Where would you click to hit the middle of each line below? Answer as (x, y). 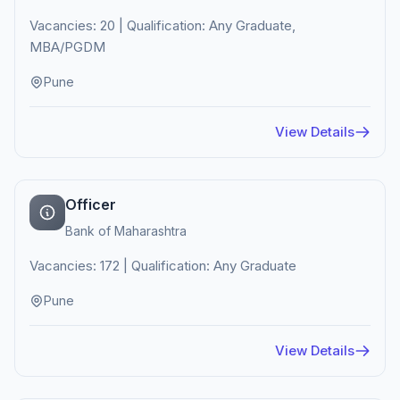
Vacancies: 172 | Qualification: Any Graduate (163, 266)
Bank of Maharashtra (126, 231)
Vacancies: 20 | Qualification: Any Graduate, (162, 25)
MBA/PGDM (67, 47)
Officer (91, 204)
